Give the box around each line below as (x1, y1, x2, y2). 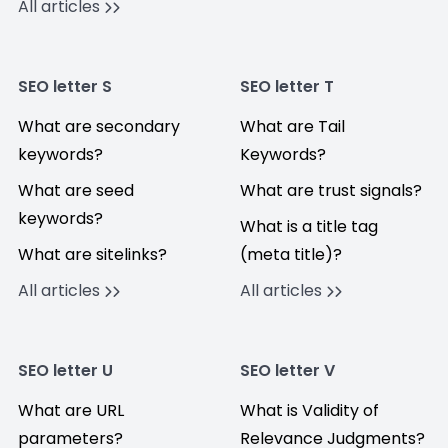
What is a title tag (240, 215, 378, 238)
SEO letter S (18, 75, 112, 98)
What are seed (18, 179, 134, 202)
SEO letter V (240, 359, 335, 382)
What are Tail (240, 115, 345, 138)
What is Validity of (240, 399, 379, 422)
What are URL (18, 399, 124, 422)
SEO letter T (240, 75, 334, 98)
